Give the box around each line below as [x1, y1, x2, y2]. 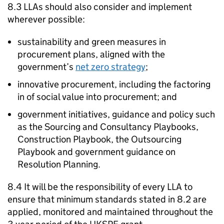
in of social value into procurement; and [17, 91, 177, 102]
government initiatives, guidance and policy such [17, 108, 215, 120]
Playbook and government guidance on [17, 146, 175, 157]
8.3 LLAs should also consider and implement [7, 1, 192, 12]
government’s [17, 61, 75, 72]
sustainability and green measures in [17, 36, 166, 47]
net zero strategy [75, 61, 145, 72]
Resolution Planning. [17, 158, 100, 170]
